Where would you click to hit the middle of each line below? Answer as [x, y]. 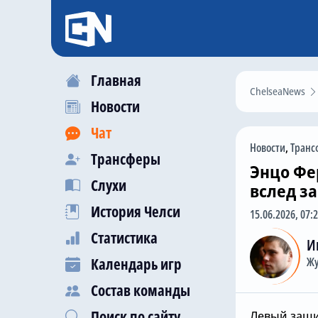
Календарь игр [136, 264]
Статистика [124, 238]
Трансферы [126, 159]
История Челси [136, 212]
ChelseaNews [278, 91]
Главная [116, 80]
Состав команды [141, 290]
